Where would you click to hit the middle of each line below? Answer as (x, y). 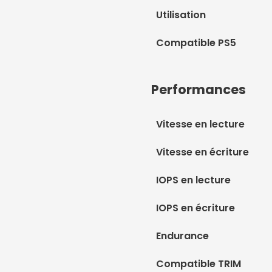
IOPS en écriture (195, 208)
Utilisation (181, 15)
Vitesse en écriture (202, 152)
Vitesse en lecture (200, 124)
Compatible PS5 (196, 42)
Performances (199, 89)
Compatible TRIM (199, 263)
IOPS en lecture (193, 180)
